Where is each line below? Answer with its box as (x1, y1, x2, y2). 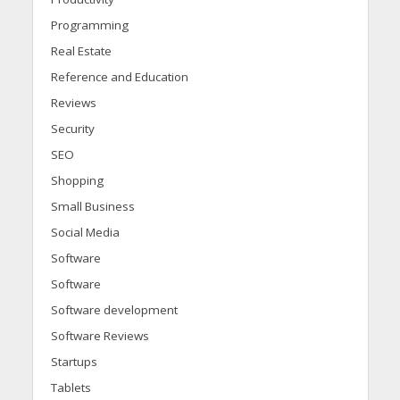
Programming (50, 16, 129, 33)
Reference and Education (50, 68, 188, 85)
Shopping (50, 171, 104, 188)
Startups (50, 353, 97, 370)
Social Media (50, 223, 120, 240)
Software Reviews (50, 327, 149, 344)
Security (50, 120, 95, 137)
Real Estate (50, 42, 112, 59)
